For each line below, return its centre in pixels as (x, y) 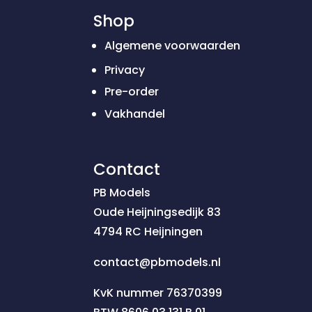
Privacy (125, 70)
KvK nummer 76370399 (158, 293)
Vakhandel (135, 114)
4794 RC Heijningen (148, 232)
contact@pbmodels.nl (157, 263)
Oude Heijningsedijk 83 (157, 212)
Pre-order (132, 92)
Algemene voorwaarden (173, 46)
